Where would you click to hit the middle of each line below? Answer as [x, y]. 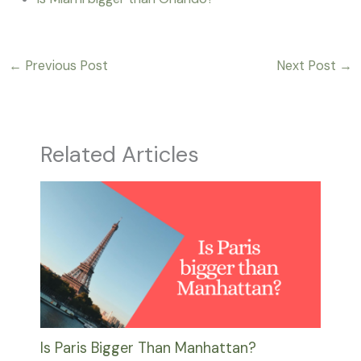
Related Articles [119, 154]
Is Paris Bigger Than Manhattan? [148, 349]
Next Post [308, 65]
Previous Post [64, 65]
